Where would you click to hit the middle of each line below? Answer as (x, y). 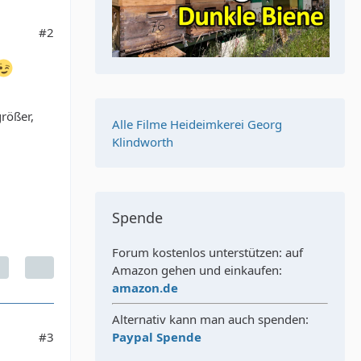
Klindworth (143, 142)
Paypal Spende (157, 337)
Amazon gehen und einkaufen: (197, 270)
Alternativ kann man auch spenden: (210, 319)
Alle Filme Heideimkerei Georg (197, 124)
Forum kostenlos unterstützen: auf (207, 252)
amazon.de (145, 288)
